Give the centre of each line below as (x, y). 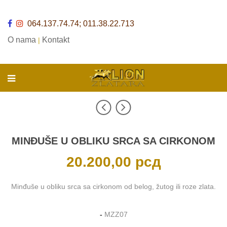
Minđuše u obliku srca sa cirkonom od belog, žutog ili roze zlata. (113, 186)
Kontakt (56, 40)
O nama (22, 40)
